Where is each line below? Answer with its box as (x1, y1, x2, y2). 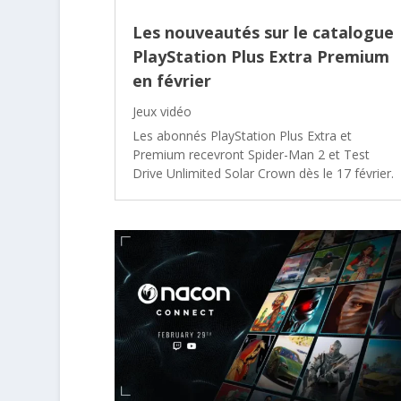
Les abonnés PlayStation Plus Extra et (132, 127, 352, 145)
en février (132, 70, 211, 92)
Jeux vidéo (132, 103, 192, 121)
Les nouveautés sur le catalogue (132, 21, 394, 44)
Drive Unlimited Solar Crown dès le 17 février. (132, 165, 394, 183)
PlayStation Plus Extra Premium (132, 46, 389, 68)
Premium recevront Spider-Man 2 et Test (132, 146, 370, 164)
